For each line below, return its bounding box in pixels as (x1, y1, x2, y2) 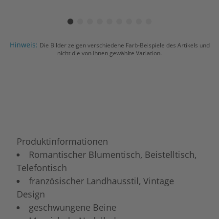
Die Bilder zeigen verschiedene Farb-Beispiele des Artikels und (39, 41, 210, 49)
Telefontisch (17, 161, 67, 174)
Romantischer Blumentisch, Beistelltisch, (29, 148, 197, 160)
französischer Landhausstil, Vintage (29, 175, 175, 187)
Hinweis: (9, 40, 40, 49)
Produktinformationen (17, 135, 109, 147)
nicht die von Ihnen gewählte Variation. (57, 48, 162, 57)
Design (17, 188, 45, 200)
